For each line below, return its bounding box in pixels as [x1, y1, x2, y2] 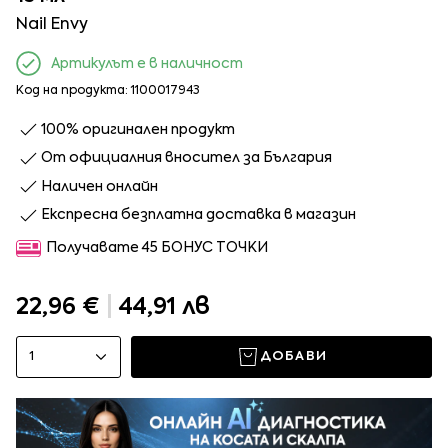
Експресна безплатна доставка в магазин [41, 208, 356, 223]
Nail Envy [16, 17, 88, 34]
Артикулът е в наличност [51, 56, 243, 71]
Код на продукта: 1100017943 [16, 85, 200, 98]
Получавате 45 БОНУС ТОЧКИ [46, 241, 268, 256]
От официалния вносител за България [41, 151, 332, 166]
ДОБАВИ [259, 350, 328, 364]
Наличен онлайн [41, 179, 158, 194]
